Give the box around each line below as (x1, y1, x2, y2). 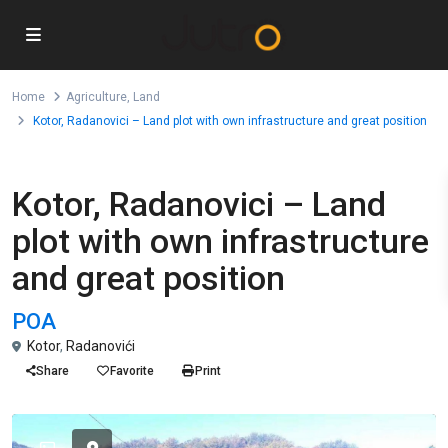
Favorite (110, 364, 154, 378)
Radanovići (66, 338, 135, 354)
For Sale (22, 167, 69, 182)
